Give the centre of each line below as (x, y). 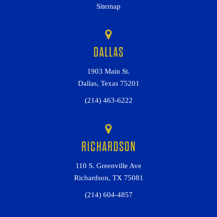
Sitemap (108, 6)
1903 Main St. (108, 71)
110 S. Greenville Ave (108, 165)
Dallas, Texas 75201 (108, 83)
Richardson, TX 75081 (108, 178)
